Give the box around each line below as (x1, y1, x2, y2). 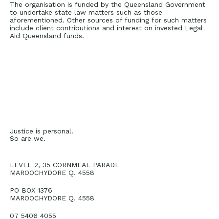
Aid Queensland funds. (10, 32, 84, 40)
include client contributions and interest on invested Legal (10, 24, 203, 32)
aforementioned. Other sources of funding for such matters (10, 16, 207, 24)
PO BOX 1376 (10, 186, 52, 195)
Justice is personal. (10, 127, 73, 135)
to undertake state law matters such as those (10, 8, 162, 16)
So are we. (10, 134, 45, 143)
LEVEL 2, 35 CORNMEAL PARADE (10, 161, 119, 169)
